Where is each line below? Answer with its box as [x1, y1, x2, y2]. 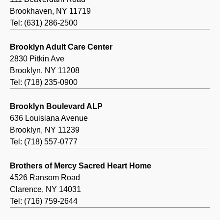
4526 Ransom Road [10, 173, 80, 182]
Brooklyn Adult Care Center [10, 43, 112, 52]
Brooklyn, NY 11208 [10, 66, 80, 75]
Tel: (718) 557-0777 [10, 137, 78, 146]
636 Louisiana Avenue [10, 114, 88, 123]
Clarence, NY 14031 [10, 185, 81, 194]
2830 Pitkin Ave [10, 55, 64, 63]
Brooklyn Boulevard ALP [10, 102, 103, 111]
